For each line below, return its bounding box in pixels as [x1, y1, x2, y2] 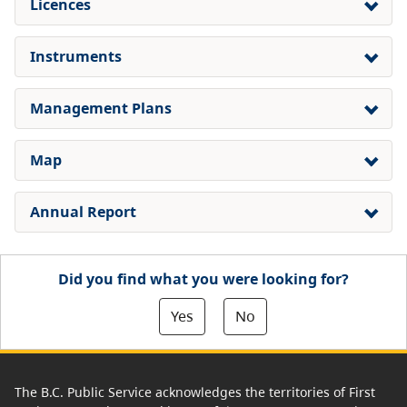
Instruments [30, 46, 122, 66]
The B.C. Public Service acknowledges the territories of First [15, 383, 375, 401]
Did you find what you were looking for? [58, 269, 349, 289]
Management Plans [30, 98, 172, 118]
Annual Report [30, 202, 136, 222]
